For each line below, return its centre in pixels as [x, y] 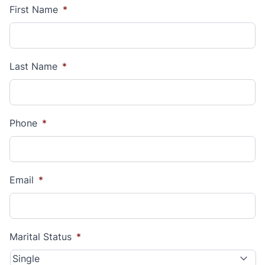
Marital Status [41, 237]
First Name [34, 9]
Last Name [33, 66]
